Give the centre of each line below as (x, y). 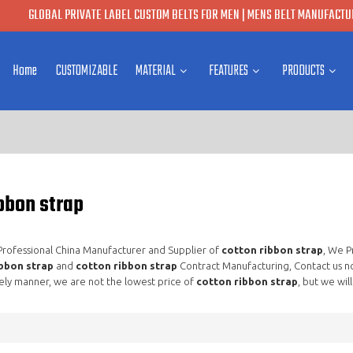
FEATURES (229, 71)
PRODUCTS (303, 71)
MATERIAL (156, 71)
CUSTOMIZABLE (86, 71)
